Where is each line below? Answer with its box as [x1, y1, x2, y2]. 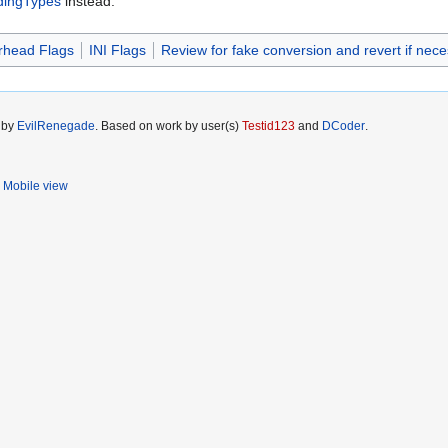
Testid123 [242, 119, 295, 134]
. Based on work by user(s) [95, 119, 242, 134]
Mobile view [3, 179, 68, 194]
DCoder [322, 119, 365, 134]
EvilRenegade [17, 119, 95, 134]
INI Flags [88, 42, 146, 59]
